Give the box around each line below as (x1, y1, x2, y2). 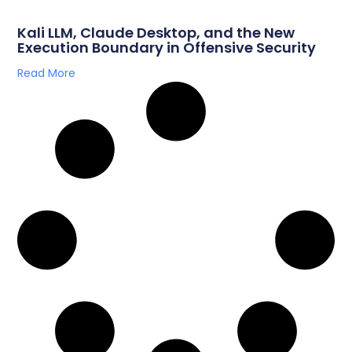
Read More (17, 64, 76, 81)
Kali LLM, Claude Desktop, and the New (17, 22, 295, 42)
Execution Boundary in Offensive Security (17, 37, 317, 57)
